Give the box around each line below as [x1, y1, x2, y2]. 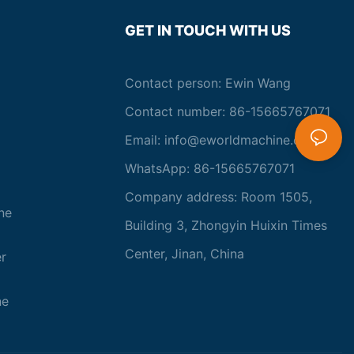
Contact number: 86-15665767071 [125, 104, 331, 120]
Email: [125, 132, 165, 149]
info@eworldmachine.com [164, 132, 320, 149]
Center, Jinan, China [125, 246, 245, 262]
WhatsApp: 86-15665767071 [125, 160, 296, 177]
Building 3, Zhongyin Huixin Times [125, 217, 328, 234]
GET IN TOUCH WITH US [125, 22, 292, 40]
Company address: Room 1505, [125, 189, 313, 205]
